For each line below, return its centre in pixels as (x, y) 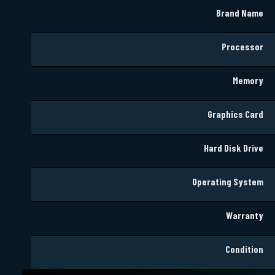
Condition (244, 249)
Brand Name (240, 12)
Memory (248, 80)
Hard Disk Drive (233, 147)
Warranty (245, 215)
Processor (242, 46)
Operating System (228, 181)
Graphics (225, 114)
